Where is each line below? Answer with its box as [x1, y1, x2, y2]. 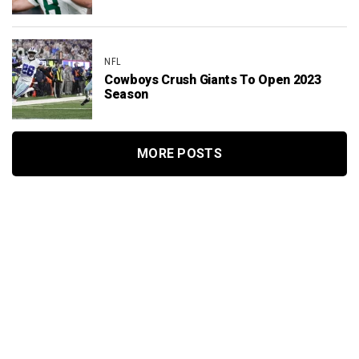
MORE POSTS [136, 145, 223, 161]
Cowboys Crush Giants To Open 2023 [104, 70, 321, 90]
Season [104, 84, 149, 104]
